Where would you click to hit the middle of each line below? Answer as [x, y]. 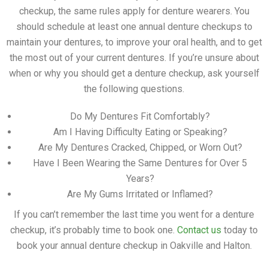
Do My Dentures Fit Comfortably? [140, 117]
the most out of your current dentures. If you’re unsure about [134, 58]
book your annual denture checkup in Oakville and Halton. [134, 245]
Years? [140, 179]
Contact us [199, 230]
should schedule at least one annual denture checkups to [134, 27]
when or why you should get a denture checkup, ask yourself [134, 74]
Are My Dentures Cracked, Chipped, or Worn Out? [140, 148]
